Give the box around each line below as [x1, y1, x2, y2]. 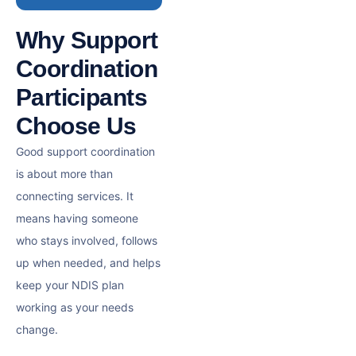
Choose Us [16, 112, 137, 139]
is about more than [16, 166, 113, 180]
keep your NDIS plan [16, 277, 124, 292]
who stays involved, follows [16, 233, 157, 247]
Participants [16, 83, 147, 110]
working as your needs [16, 300, 133, 314]
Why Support [16, 26, 158, 53]
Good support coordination [16, 144, 155, 158]
